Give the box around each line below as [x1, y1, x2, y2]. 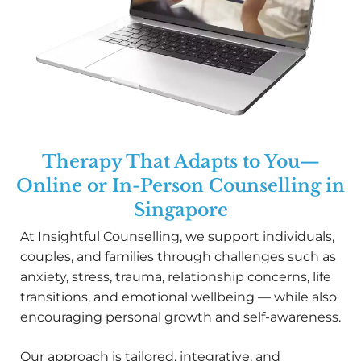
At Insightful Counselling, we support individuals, [20, 229, 334, 245]
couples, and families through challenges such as [20, 249, 336, 265]
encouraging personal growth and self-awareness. [20, 309, 341, 326]
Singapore [133, 199, 228, 222]
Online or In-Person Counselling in [16, 175, 345, 197]
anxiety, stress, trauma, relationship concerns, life [20, 269, 331, 285]
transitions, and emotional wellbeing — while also [20, 289, 337, 305]
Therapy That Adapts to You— [41, 151, 320, 173]
